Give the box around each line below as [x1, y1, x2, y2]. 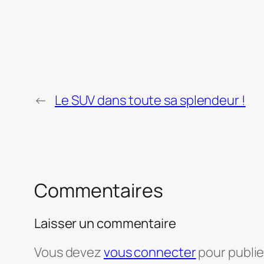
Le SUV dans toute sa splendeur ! [54, 91, 246, 109]
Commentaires [34, 177, 163, 203]
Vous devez [34, 243, 104, 262]
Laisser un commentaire [34, 214, 176, 233]
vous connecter [103, 243, 196, 262]
